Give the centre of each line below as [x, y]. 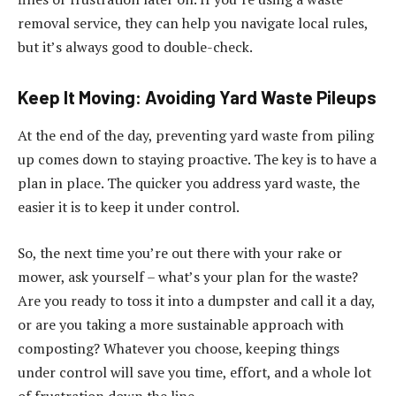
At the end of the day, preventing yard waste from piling [196, 136]
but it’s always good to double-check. [135, 47]
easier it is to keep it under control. [129, 207]
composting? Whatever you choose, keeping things [179, 348]
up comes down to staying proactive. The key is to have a [197, 160]
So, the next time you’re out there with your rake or [180, 252]
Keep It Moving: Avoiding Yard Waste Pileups [197, 97]
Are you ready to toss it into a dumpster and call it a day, [196, 300]
